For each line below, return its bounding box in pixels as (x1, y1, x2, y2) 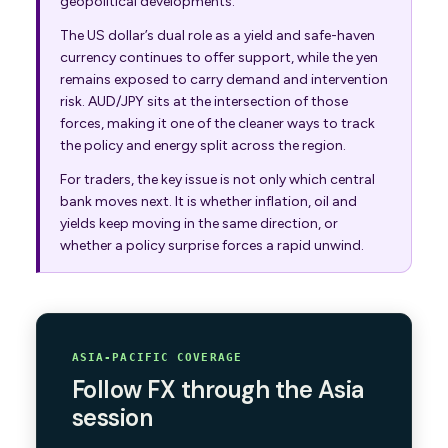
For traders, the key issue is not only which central (59, 171, 375, 189)
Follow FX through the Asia (71, 374, 364, 406)
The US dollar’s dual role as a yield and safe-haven (59, 27, 375, 45)
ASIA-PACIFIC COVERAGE (71, 351, 242, 365)
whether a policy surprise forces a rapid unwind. (59, 237, 364, 255)
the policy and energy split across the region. (59, 137, 346, 155)
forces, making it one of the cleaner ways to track (59, 115, 375, 133)
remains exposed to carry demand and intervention (59, 71, 388, 89)
